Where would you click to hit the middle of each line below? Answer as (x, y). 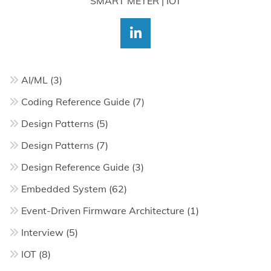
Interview (42, 232)
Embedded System (64, 188)
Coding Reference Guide (76, 101)
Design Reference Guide (75, 167)
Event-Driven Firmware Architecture (103, 210)
